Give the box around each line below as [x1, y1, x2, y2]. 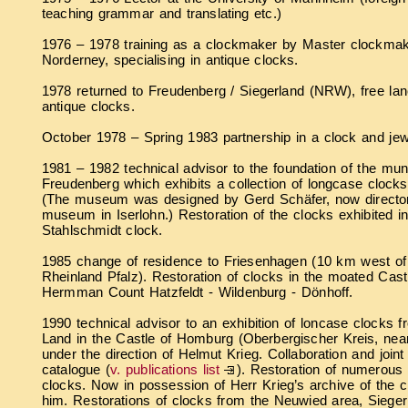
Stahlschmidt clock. [42, 221, 163, 238]
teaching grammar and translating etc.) [42, 5, 281, 21]
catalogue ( [42, 361, 111, 377]
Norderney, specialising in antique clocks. [42, 51, 299, 67]
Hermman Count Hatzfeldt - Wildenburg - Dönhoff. [42, 283, 353, 300]
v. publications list [110, 361, 220, 377]
